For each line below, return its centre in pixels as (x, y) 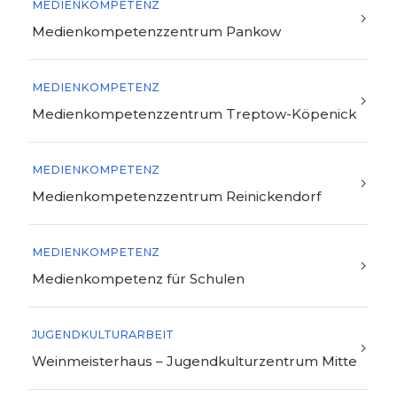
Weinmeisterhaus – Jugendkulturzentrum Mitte (195, 361)
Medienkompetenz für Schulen (138, 279)
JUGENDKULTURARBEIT (103, 335)
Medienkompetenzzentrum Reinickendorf (176, 196)
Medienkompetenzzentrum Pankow (156, 31)
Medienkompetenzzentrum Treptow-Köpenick (194, 114)
